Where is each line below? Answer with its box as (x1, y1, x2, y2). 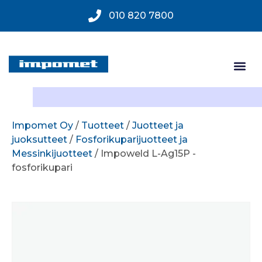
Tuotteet (81, 120, 124, 131)
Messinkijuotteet (12, 148, 92, 159)
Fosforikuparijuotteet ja (75, 134, 188, 145)
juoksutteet (12, 134, 67, 145)
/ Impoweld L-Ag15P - (92, 148, 196, 159)
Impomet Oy (12, 120, 73, 131)
